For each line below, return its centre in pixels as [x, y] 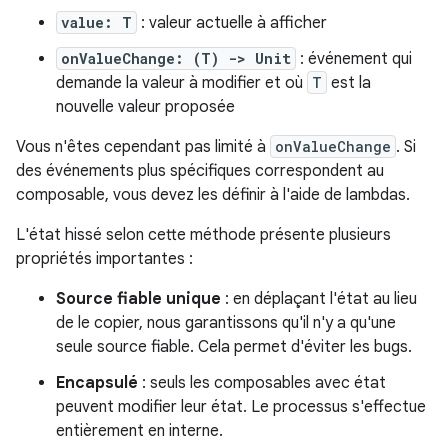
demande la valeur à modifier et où [181, 83]
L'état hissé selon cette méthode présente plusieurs [203, 235]
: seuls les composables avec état [262, 383]
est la [349, 83]
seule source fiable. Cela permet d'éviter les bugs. [234, 347]
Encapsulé [97, 383]
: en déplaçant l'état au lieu [319, 299]
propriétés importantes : [104, 259]
